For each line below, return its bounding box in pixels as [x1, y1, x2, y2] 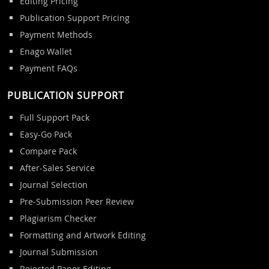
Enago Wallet [19, 45, 72, 57]
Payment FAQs [19, 62, 77, 74]
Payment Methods [19, 28, 92, 40]
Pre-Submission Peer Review [19, 195, 134, 207]
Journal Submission [19, 246, 98, 258]
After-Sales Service [19, 162, 95, 174]
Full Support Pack [19, 111, 89, 123]
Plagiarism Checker [19, 212, 97, 224]
